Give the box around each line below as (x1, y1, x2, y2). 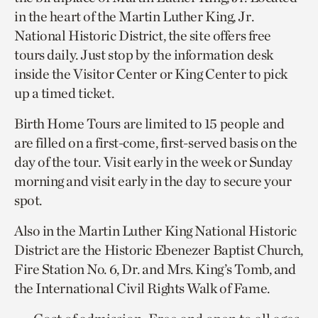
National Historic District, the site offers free (14, 26, 271, 44)
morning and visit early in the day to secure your (14, 172, 292, 190)
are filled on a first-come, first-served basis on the (14, 133, 297, 151)
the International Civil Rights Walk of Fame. (14, 279, 270, 297)
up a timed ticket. (14, 84, 114, 102)
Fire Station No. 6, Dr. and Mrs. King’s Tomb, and (14, 260, 296, 278)
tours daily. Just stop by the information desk (14, 45, 273, 63)
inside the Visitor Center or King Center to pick (14, 65, 287, 82)
